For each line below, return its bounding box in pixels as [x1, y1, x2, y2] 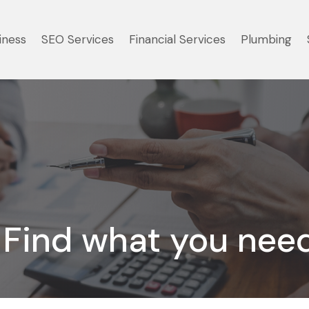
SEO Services [41, 32, 114, 47]
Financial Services [129, 32, 226, 47]
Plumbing [241, 32, 292, 47]
